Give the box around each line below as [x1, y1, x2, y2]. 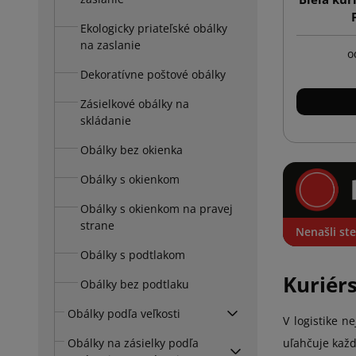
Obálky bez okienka [80, 141, 183, 157]
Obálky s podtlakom [80, 246, 185, 262]
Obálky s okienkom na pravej [80, 200, 233, 216]
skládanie [80, 112, 131, 128]
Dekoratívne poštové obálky [80, 66, 226, 82]
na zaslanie [80, 37, 141, 52]
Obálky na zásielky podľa [68, 335, 199, 350]
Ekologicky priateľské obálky [80, 20, 227, 36]
